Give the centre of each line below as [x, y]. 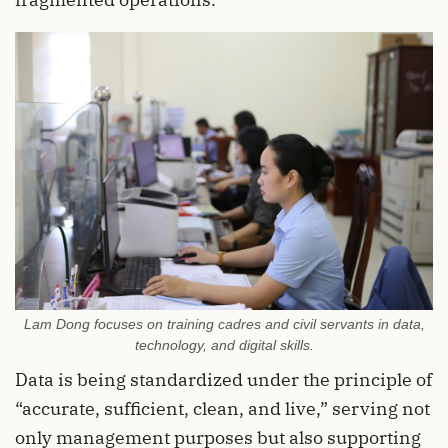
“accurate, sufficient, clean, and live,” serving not [222, 408]
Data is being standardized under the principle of [223, 379]
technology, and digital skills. [224, 344]
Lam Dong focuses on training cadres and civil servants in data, [224, 323]
